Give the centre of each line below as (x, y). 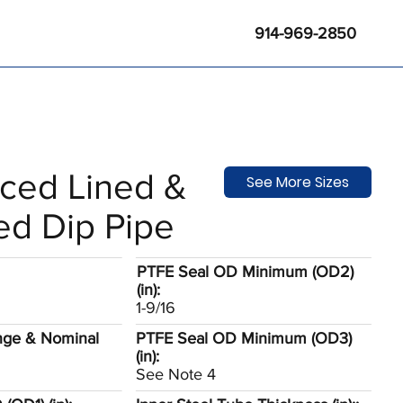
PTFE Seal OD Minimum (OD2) (246, 272)
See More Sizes (297, 182)
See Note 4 (176, 374)
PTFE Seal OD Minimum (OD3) (244, 338)
